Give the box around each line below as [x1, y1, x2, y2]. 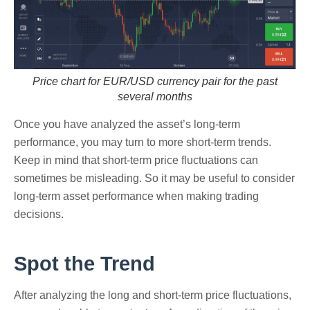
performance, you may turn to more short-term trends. [14, 136, 271, 149]
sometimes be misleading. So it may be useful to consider [14, 172, 295, 185]
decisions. [14, 208, 66, 221]
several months [118, 91, 192, 103]
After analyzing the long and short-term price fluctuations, [14, 289, 291, 301]
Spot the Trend [14, 253, 161, 275]
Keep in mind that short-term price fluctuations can [14, 154, 258, 167]
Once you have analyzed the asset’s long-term [14, 118, 240, 131]
